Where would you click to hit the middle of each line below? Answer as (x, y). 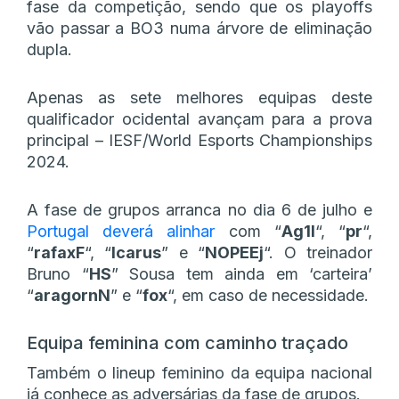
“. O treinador (318, 252)
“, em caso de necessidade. (268, 295)
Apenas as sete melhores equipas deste (199, 97)
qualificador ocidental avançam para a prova (199, 118)
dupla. (49, 49)
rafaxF (59, 252)
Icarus (137, 252)
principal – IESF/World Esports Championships (199, 140)
